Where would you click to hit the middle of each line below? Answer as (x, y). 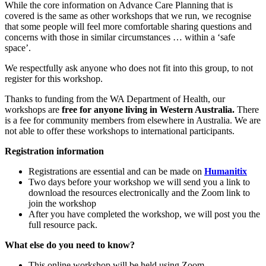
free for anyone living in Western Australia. (148, 109)
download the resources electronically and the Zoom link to (139, 192)
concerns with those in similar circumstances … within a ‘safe (120, 37)
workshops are (32, 109)
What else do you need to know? (70, 245)
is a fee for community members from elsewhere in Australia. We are (133, 120)
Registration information (54, 151)
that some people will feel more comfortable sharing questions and (128, 26)
